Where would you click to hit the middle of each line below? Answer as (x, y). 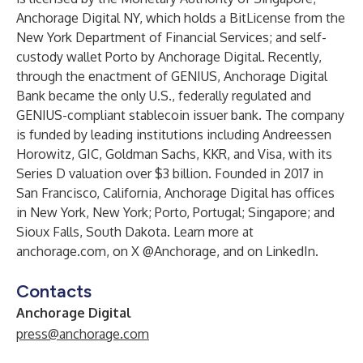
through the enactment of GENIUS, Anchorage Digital (172, 76)
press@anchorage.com (83, 334)
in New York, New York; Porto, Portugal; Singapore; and (175, 212)
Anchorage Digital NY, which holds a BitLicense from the (181, 18)
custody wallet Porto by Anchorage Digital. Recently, (169, 57)
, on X (124, 251)
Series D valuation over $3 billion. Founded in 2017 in (170, 173)
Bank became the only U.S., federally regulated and (164, 96)
